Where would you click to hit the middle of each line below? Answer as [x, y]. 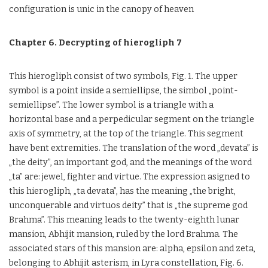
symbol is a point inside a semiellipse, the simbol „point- [124, 91]
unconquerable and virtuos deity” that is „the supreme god [128, 205]
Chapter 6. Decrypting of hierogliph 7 [95, 43]
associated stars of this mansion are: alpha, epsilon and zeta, [132, 249]
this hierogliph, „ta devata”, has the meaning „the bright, [122, 191]
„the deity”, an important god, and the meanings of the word [130, 162]
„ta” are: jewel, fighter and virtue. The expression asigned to [130, 177]
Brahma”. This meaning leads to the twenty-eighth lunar [124, 220]
